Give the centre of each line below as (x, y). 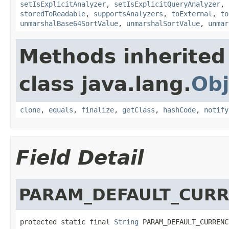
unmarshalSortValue (163, 23)
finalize (98, 110)
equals (61, 110)
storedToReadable (53, 14)
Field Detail (80, 157)
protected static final (67, 222)
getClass (139, 110)
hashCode (179, 110)
